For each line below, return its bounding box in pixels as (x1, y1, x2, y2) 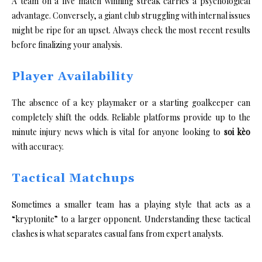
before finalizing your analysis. (12, 39, 122, 50)
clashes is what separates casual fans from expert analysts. (12, 227, 223, 239)
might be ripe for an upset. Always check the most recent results (12, 24, 250, 36)
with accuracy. (12, 140, 64, 152)
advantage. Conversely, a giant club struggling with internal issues (12, 9, 250, 21)
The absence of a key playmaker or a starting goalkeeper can (12, 96, 250, 108)
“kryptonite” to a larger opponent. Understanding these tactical (12, 213, 250, 225)
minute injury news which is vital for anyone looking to (12, 126, 224, 137)
